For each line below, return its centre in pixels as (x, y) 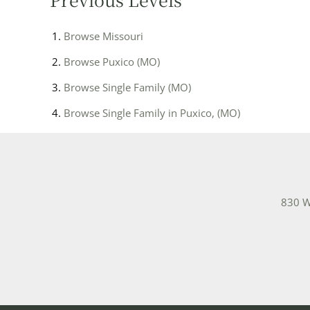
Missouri (123, 36)
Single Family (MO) (147, 88)
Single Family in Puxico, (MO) (171, 113)
